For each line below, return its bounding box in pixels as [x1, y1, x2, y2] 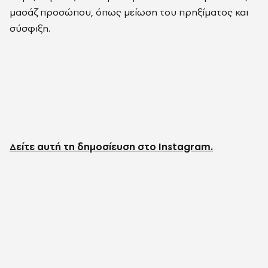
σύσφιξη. [10, 22, 50, 35]
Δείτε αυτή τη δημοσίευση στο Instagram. [10, 140, 213, 153]
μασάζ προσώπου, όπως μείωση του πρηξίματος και [10, 5, 248, 19]
